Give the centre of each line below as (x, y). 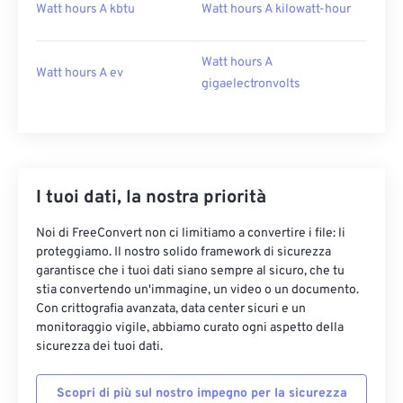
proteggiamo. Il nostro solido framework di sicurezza (184, 252)
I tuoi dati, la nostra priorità (151, 198)
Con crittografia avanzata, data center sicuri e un (171, 309)
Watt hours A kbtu (85, 9)
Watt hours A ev (80, 73)
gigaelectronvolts (251, 84)
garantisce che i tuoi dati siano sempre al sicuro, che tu (190, 271)
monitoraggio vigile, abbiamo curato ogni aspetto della (190, 328)
